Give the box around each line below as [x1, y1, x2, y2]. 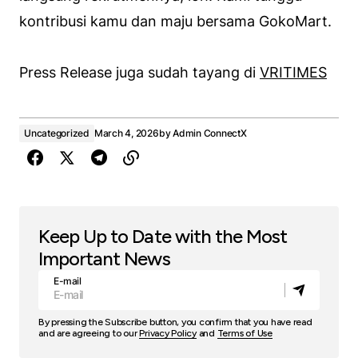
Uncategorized [24, 126, 89, 139]
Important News [38, 246, 170, 270]
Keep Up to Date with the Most [38, 224, 288, 248]
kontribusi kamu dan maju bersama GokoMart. [19, 12, 332, 30]
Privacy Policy [139, 327, 197, 339]
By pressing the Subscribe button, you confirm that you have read [38, 316, 312, 328]
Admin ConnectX [173, 126, 247, 139]
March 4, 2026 [93, 126, 159, 139]
